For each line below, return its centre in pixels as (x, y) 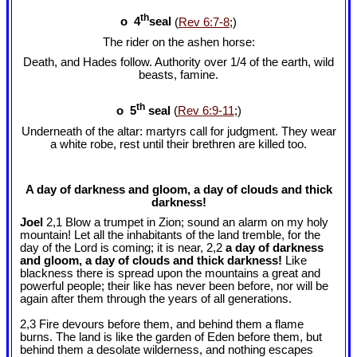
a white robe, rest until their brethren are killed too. (178, 144)
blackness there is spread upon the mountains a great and (170, 274)
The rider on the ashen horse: (178, 42)
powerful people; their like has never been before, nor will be (174, 286)
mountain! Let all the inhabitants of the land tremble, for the (170, 235)
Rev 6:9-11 (206, 111)
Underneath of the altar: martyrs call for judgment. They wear (178, 131)
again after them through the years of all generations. (156, 299)
